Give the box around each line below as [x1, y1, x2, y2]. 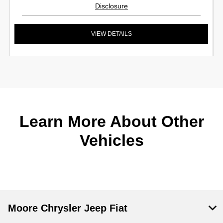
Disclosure [95, 1, 128, 10]
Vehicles [79, 131, 144, 149]
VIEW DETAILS [91, 30, 132, 37]
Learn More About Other [19, 112, 204, 130]
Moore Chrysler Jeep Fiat [8, 202, 127, 214]
